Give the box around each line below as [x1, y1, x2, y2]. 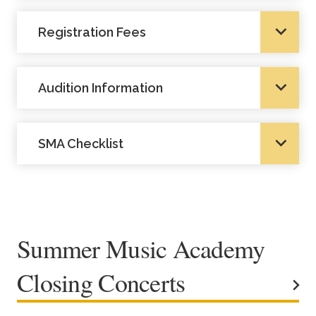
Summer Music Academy [17, 231, 265, 265]
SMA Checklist [38, 135, 123, 151]
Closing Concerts [17, 265, 186, 299]
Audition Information [38, 80, 163, 95]
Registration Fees [38, 24, 146, 39]
